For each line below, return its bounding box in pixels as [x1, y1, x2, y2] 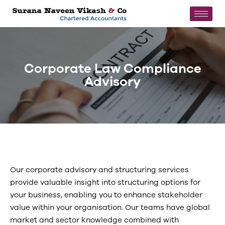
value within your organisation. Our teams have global [10, 202, 210, 212]
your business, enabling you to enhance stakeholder [10, 190, 202, 200]
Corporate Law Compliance [24, 60, 201, 77]
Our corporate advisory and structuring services [10, 165, 189, 175]
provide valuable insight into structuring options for [10, 177, 200, 187]
